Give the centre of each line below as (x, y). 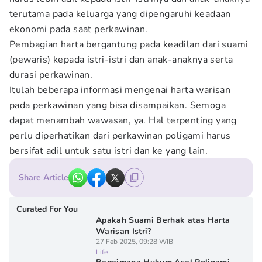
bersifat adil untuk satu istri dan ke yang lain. (110, 151)
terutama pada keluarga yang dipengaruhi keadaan (120, 14)
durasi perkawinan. (51, 75)
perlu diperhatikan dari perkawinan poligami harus (120, 136)
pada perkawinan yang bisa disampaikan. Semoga (118, 105)
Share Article (44, 177)
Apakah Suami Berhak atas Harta (163, 220)
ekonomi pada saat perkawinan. (79, 29)
